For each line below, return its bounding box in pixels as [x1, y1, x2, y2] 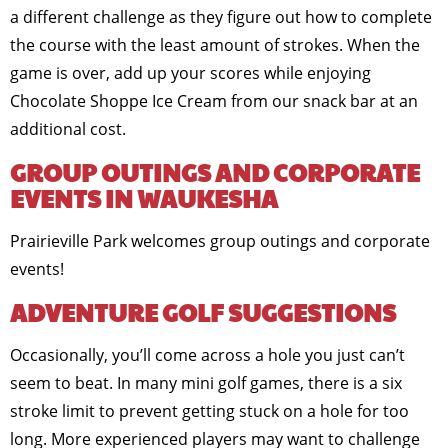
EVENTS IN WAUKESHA [10, 181, 278, 215]
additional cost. [10, 118, 126, 140]
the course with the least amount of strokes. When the [10, 34, 420, 56]
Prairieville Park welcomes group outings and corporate [10, 230, 430, 252]
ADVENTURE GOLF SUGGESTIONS [10, 295, 396, 329]
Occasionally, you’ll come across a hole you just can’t [10, 344, 405, 366]
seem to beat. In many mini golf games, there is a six [10, 372, 402, 394]
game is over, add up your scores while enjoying [10, 62, 371, 84]
